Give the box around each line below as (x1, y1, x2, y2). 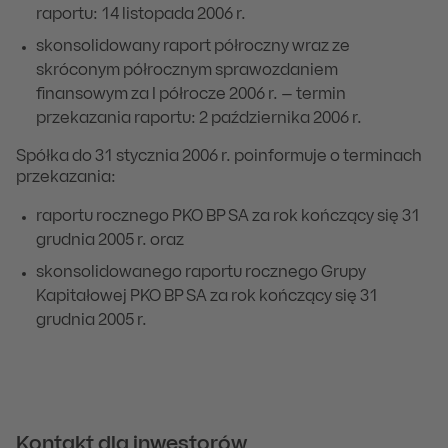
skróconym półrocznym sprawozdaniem (36, 64, 338, 78)
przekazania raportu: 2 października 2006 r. (36, 112, 362, 126)
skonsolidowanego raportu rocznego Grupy (36, 266, 366, 280)
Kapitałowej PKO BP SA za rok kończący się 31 (36, 290, 378, 304)
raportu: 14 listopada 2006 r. (36, 8, 246, 22)
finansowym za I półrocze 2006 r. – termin (36, 88, 346, 102)
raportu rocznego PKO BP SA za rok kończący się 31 (36, 210, 420, 224)
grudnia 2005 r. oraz (36, 234, 184, 248)
